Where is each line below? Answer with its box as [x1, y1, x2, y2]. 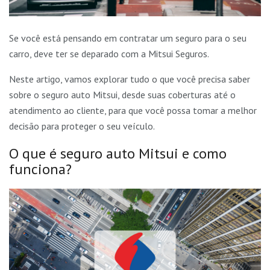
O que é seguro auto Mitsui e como [9, 143, 227, 163]
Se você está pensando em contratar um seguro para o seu [9, 31, 246, 44]
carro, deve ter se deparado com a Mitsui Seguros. [9, 47, 209, 60]
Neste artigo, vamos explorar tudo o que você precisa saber [9, 72, 250, 85]
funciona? [9, 159, 72, 178]
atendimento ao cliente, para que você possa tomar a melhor [9, 104, 257, 116]
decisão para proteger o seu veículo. [9, 119, 155, 132]
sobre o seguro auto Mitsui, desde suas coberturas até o [9, 88, 236, 101]
